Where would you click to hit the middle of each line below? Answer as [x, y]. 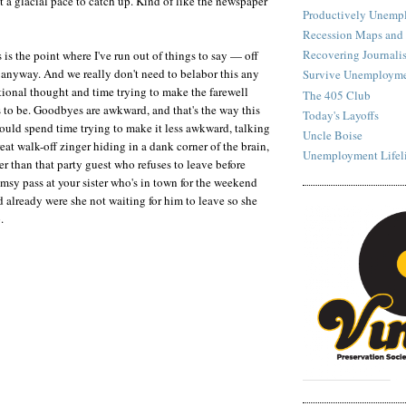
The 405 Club [337, 95]
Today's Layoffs [341, 115]
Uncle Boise [333, 135]
